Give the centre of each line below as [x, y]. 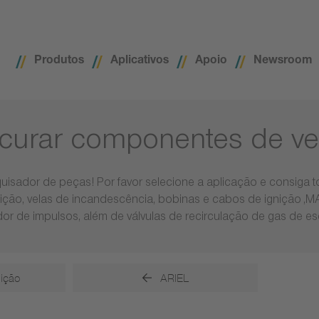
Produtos [59, 62]
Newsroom [283, 62]
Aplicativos [140, 62]
